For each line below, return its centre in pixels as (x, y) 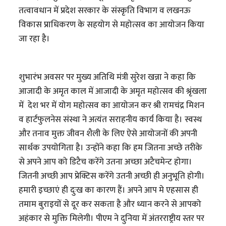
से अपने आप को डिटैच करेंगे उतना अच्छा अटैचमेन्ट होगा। (106, 162)
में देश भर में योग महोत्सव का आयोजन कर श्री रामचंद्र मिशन (112, 106)
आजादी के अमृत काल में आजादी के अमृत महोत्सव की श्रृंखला (113, 92)
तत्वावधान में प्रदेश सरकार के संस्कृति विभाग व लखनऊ (105, 11)
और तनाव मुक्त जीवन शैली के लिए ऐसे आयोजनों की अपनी (108, 134)
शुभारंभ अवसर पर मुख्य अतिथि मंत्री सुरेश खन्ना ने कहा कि (107, 77)
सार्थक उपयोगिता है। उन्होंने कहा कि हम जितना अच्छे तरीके (111, 148)
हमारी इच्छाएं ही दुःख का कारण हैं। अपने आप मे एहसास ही (109, 190)
